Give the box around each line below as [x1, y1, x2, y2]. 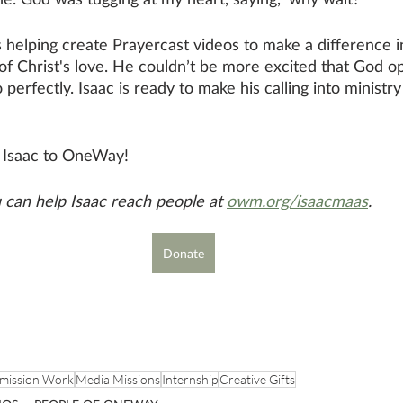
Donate [163, 246, 204, 261]
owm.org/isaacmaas [227, 191, 368, 210]
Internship [162, 372, 218, 387]
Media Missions [76, 372, 160, 387]
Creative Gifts [219, 372, 295, 387]
